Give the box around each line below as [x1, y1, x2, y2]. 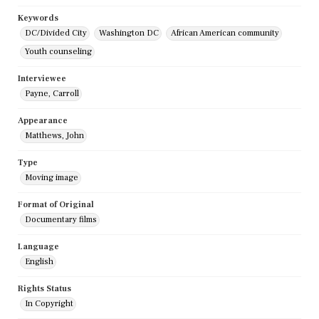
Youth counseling [25, 46, 92, 58]
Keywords [18, 13, 58, 24]
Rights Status [18, 283, 71, 295]
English [25, 256, 53, 268]
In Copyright [25, 298, 73, 310]
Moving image [25, 172, 78, 184]
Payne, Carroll [25, 88, 79, 100]
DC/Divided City [25, 28, 87, 39]
